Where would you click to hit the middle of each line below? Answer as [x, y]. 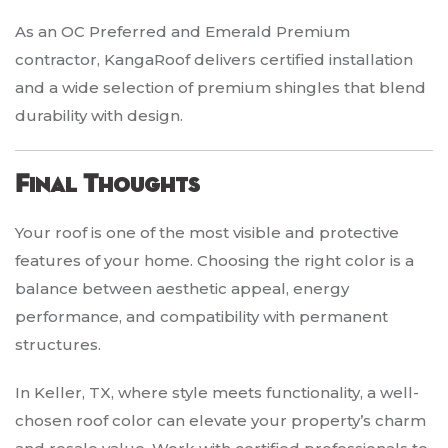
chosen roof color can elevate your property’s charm [220, 421]
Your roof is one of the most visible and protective [207, 233]
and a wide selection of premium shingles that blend [220, 88]
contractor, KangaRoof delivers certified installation [214, 60]
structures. [58, 345]
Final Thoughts [107, 185]
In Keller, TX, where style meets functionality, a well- [217, 393]
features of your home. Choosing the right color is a [214, 261]
